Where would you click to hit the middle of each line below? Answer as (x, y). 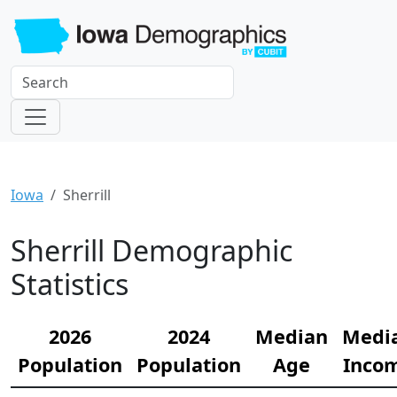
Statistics (70, 284)
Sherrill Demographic (152, 250)
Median (292, 336)
